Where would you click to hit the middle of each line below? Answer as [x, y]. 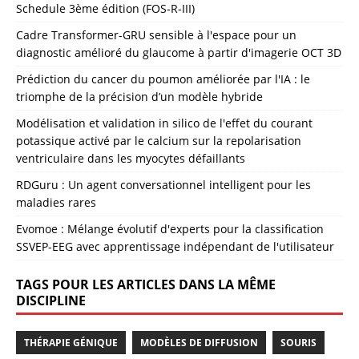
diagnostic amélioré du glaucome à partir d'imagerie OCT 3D [179, 52]
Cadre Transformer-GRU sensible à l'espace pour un [156, 34]
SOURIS [298, 342]
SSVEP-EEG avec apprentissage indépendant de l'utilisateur [175, 246]
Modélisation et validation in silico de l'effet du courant [164, 123]
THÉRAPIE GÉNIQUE [71, 342]
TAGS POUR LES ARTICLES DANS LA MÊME [146, 284]
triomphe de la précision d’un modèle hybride [139, 96]
